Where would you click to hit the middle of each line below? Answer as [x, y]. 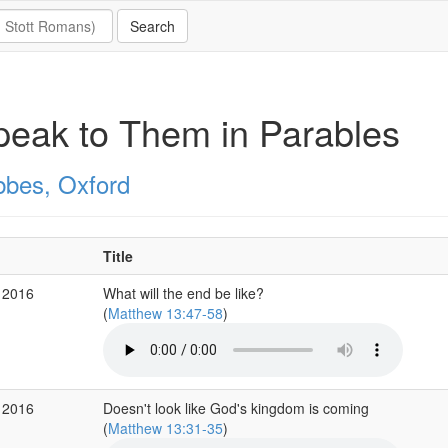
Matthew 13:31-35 [165, 428]
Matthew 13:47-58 [165, 313]
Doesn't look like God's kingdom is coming [235, 408]
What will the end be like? [183, 293]
